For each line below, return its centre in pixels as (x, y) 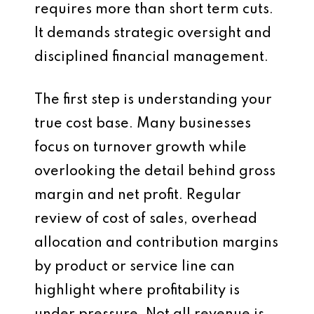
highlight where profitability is (137, 291)
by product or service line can (135, 267)
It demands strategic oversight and (153, 34)
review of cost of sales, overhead (146, 219)
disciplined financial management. (151, 57)
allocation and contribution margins (156, 243)
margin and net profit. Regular (138, 196)
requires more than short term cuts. (154, 10)
